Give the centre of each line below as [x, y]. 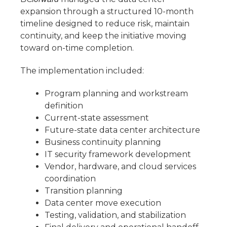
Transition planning [84, 191]
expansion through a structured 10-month [107, 12]
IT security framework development [118, 154]
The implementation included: [82, 70]
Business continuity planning [103, 142]
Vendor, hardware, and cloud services [120, 166]
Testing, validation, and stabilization [115, 215]
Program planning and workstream [116, 93]
